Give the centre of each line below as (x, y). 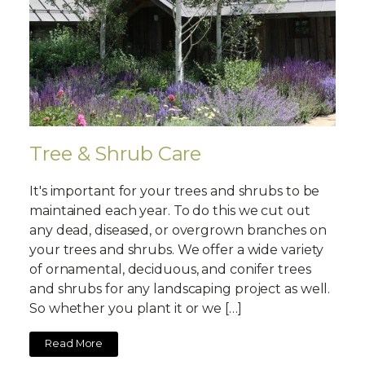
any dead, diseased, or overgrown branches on (178, 230)
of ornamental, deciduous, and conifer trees (170, 269)
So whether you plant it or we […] (136, 308)
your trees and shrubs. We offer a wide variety (177, 249)
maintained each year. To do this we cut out (170, 210)
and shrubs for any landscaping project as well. (180, 288)
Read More (74, 344)
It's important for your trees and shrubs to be (175, 191)
